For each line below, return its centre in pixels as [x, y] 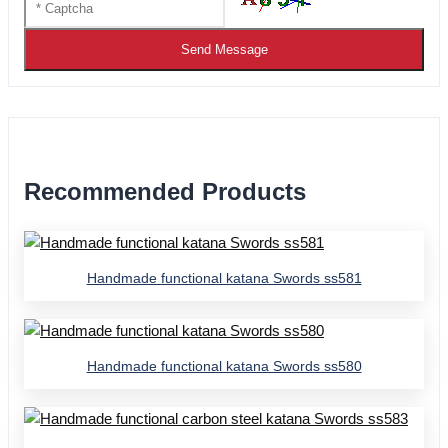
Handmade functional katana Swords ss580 [224, 365]
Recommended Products [165, 192]
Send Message [224, 50]
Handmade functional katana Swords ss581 [224, 278]
